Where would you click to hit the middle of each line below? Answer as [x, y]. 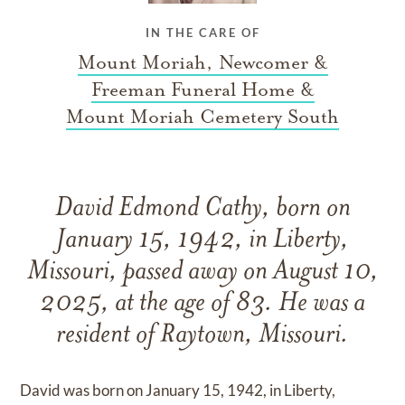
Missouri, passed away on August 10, [202, 272]
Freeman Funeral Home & [202, 89]
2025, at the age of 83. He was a [202, 304]
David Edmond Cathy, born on [202, 209]
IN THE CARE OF [202, 32]
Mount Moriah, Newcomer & [202, 62]
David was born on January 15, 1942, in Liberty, [178, 390]
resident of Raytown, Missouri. [202, 335]
